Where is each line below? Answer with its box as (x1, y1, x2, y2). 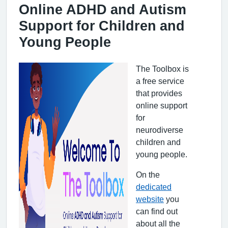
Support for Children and (19, 18, 185, 33)
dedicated (136, 182, 172, 191)
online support (136, 101, 187, 109)
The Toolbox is (136, 64, 189, 73)
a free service (136, 76, 184, 85)
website (136, 194, 164, 203)
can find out (136, 207, 178, 215)
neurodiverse (136, 125, 183, 134)
